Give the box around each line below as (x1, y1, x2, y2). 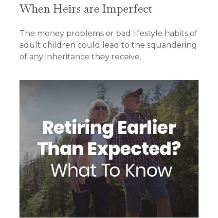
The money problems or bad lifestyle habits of (19, 29, 198, 38)
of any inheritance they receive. (19, 52, 141, 62)
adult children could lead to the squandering (19, 40, 197, 50)
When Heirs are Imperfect (19, 1, 152, 17)
